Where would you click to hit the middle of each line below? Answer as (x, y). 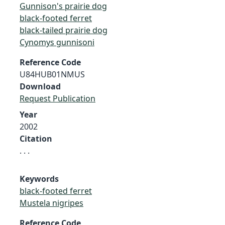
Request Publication (58, 98)
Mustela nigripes (51, 203)
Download (40, 86)
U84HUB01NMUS (52, 74)
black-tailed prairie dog (64, 30)
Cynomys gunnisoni (57, 42)
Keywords (39, 179)
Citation (36, 138)
